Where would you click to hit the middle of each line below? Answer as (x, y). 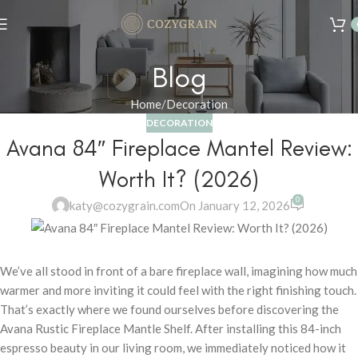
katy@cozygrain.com (125, 206)
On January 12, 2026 (235, 206)
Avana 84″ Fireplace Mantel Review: (179, 148)
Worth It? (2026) (179, 179)
